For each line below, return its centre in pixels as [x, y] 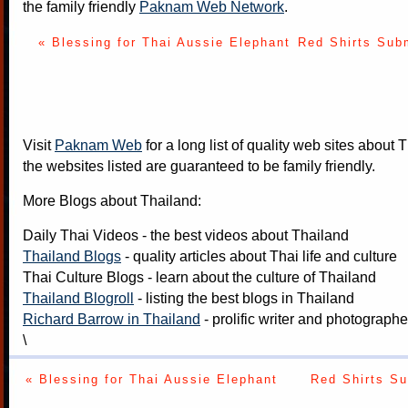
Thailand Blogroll [78, 297]
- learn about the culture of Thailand [260, 276]
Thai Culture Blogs [83, 276]
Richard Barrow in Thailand [112, 318]
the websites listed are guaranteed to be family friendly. [199, 165]
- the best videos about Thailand [244, 235]
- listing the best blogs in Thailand [244, 297]
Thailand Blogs [72, 255]
